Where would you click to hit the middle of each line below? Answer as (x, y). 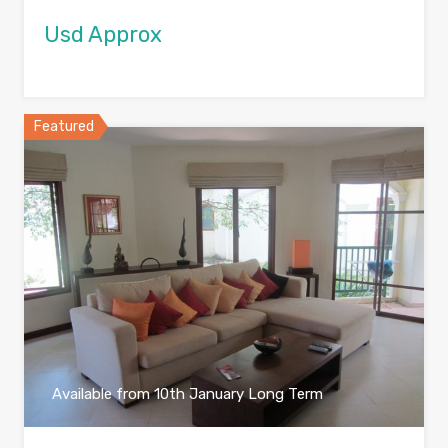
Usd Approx (103, 35)
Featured (64, 127)
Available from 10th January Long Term (187, 394)
